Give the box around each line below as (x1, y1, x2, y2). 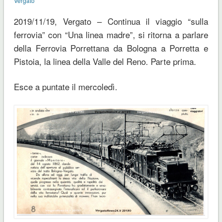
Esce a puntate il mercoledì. (13, 80, 117, 93)
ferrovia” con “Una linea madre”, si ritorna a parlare (13, 28, 209, 41)
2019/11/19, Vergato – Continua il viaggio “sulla (13, 14, 209, 27)
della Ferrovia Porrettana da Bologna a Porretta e (13, 41, 209, 54)
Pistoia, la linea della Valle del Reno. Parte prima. (13, 55, 196, 67)
